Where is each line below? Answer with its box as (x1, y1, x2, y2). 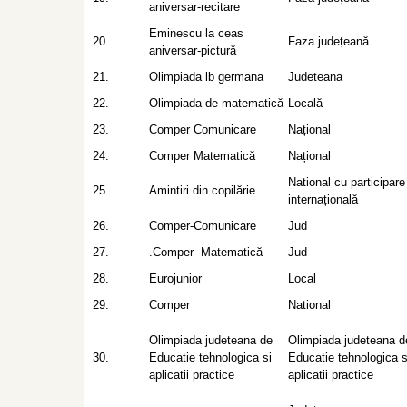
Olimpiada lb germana (149, 70, 263, 84)
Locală (288, 96, 323, 110)
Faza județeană (288, 35, 369, 48)
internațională (288, 193, 358, 206)
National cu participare (288, 175, 405, 189)
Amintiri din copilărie (149, 184, 255, 197)
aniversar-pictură (149, 44, 236, 57)
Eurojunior (149, 272, 202, 285)
